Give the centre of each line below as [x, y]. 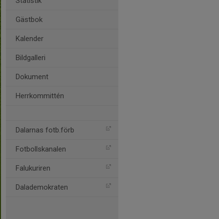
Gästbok [29, 20]
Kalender [30, 39]
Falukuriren [33, 168]
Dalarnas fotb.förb [45, 130]
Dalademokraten [42, 187]
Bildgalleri [31, 58]
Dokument [32, 77]
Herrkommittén [40, 96]
